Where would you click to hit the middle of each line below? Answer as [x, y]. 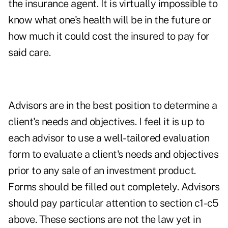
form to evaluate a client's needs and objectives [113, 154]
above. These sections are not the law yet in [104, 220]
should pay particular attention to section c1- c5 [113, 203]
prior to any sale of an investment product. [102, 171]
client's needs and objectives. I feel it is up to [106, 122]
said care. [29, 53]
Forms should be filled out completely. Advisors [114, 187]
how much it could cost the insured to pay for [109, 36]
